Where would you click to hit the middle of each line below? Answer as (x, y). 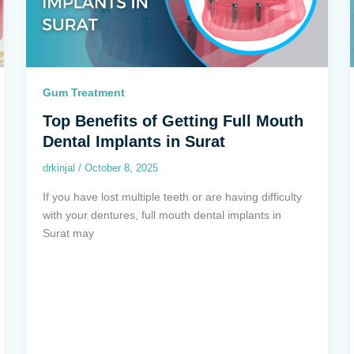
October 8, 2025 (122, 168)
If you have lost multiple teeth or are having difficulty (173, 196)
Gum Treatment (84, 93)
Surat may (69, 233)
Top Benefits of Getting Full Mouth (173, 121)
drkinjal (61, 168)
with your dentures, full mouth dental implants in (162, 215)
